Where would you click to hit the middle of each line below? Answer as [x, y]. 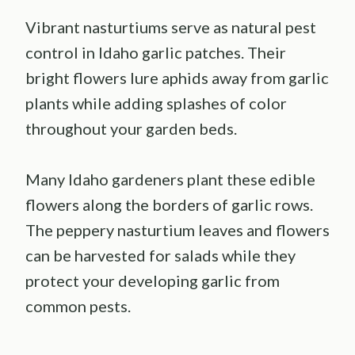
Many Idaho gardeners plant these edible [170, 179]
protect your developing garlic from [153, 281]
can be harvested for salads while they [160, 256]
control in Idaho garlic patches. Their [156, 53]
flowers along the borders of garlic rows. [169, 205]
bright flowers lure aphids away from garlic [177, 78]
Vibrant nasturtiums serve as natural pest [171, 27]
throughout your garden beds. [131, 129]
